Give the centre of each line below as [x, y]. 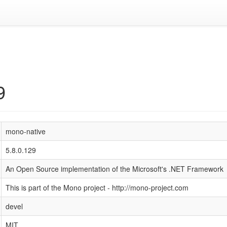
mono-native [26, 131]
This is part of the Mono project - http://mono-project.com [97, 187]
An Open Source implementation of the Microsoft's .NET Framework [115, 169]
